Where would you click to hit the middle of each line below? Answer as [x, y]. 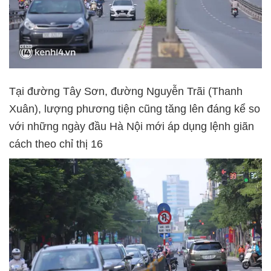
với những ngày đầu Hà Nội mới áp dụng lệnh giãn [132, 126]
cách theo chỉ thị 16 [56, 144]
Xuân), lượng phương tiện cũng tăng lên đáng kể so [135, 109]
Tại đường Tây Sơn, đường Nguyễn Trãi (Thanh [126, 91]
